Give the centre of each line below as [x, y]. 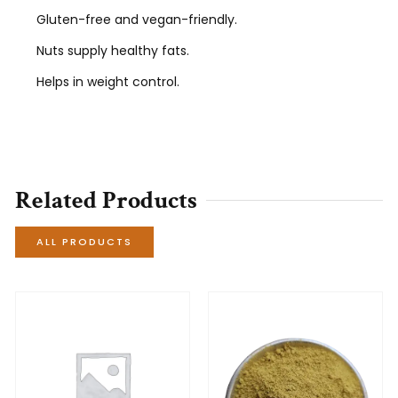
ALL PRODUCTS [84, 241]
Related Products [106, 200]
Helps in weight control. [108, 82]
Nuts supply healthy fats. [113, 51]
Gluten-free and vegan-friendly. [137, 19]
